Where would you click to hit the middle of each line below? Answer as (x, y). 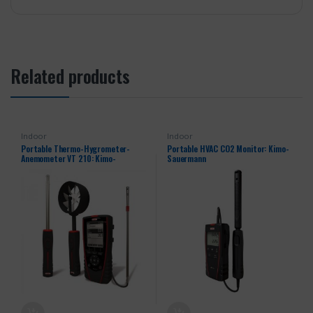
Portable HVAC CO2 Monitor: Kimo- (228, 148)
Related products (70, 76)
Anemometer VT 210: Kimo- (68, 158)
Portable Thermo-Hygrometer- (75, 148)
